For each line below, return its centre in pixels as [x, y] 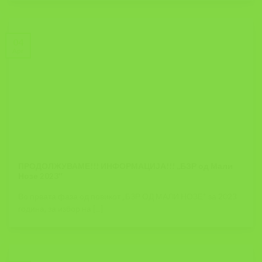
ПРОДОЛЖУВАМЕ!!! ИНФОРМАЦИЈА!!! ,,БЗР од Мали [126, 166]
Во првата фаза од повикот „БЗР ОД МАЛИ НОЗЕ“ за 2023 [128, 196]
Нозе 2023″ [41, 176]
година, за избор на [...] [61, 208]
